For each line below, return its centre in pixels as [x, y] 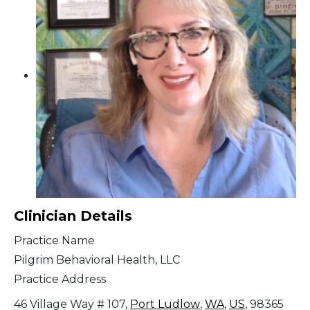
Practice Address [60, 280]
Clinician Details [73, 216]
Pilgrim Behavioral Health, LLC [97, 260]
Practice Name [54, 241]
